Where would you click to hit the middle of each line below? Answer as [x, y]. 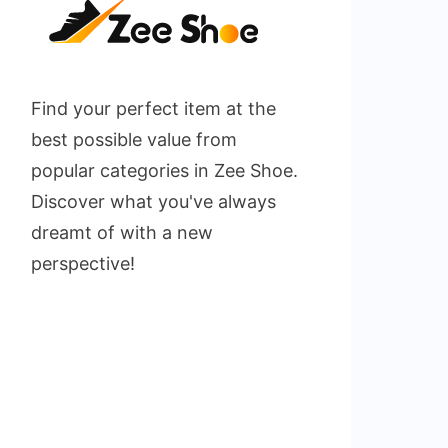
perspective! [83, 263]
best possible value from [134, 139]
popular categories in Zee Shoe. [165, 170]
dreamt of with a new [122, 232]
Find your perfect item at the [154, 108]
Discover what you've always [154, 201]
